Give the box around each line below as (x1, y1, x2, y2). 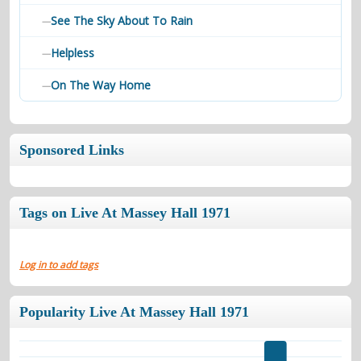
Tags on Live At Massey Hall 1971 (19, 205, 230, 221)
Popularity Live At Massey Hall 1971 (19, 304, 249, 320)
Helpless (51, 45, 94, 60)
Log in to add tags (19, 258, 98, 272)
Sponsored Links (19, 142, 124, 158)
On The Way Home (51, 77, 151, 93)
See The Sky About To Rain (51, 13, 193, 28)
